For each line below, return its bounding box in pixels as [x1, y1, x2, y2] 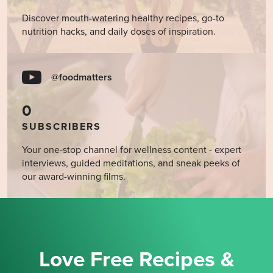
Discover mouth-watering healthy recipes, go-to [22, 12, 224, 24]
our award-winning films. [22, 170, 126, 183]
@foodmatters [51, 71, 112, 83]
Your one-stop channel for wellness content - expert [22, 143, 241, 156]
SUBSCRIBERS [22, 120, 101, 133]
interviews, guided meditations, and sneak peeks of [22, 157, 240, 169]
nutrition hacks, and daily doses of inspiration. [22, 25, 216, 38]
